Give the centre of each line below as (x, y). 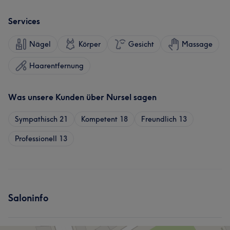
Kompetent (99, 119)
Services (24, 21)
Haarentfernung (56, 66)
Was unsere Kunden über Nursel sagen (82, 97)
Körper (90, 44)
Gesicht (141, 44)
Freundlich (159, 119)
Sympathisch (36, 119)
